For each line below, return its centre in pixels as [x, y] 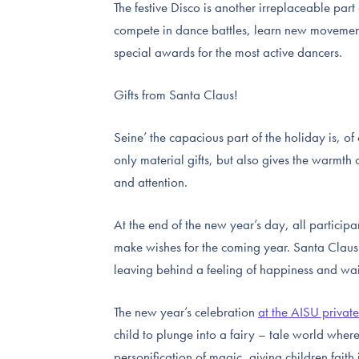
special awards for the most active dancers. [228, 52]
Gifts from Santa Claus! [176, 95]
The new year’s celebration [186, 312]
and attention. [151, 182]
